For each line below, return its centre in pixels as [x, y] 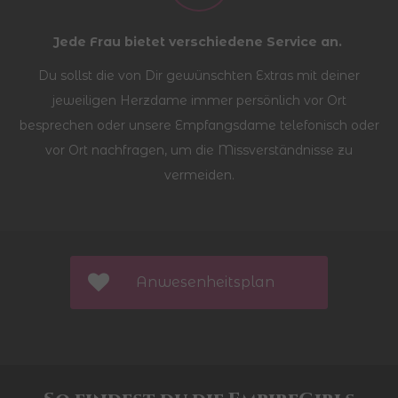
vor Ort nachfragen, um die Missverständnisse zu [199, 151]
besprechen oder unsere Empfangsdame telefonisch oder [199, 126]
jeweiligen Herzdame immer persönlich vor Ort [199, 101]
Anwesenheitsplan [205, 283]
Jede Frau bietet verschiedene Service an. [199, 41]
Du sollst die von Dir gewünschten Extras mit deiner [199, 76]
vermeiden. [199, 175]
